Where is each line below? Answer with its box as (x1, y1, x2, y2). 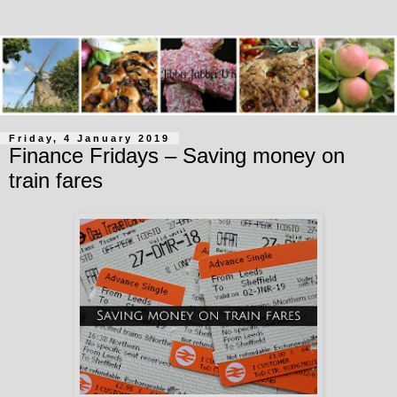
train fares (9, 167, 103, 192)
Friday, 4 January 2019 (9, 132, 170, 144)
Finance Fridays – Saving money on (9, 143, 345, 167)
